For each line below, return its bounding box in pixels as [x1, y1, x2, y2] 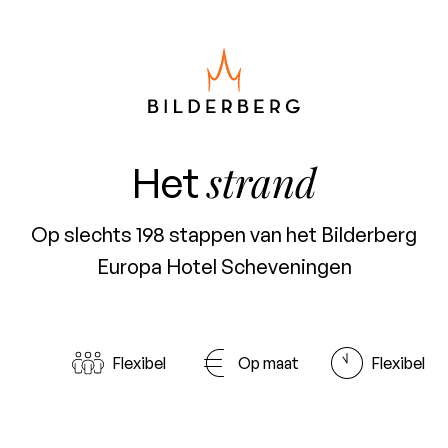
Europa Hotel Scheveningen [96, 254, 352, 280]
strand [206, 155, 317, 209]
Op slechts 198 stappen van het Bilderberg [31, 222, 417, 248]
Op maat [237, 353, 299, 374]
